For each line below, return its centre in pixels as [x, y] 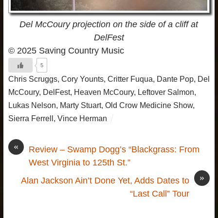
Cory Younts [82, 79]
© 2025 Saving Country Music [66, 51]
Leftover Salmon [166, 92]
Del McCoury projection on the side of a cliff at [109, 25]
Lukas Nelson [32, 105]
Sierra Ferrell [31, 118]
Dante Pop [175, 79]
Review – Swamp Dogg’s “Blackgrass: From [114, 150]
